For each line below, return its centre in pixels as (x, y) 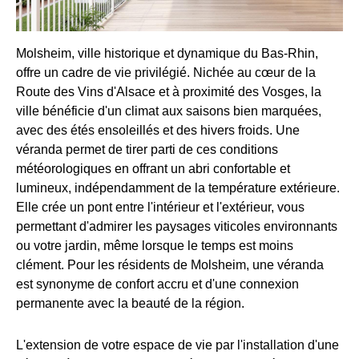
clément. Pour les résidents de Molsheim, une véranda (170, 264)
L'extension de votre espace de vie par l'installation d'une (177, 345)
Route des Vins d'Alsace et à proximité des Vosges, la (169, 91)
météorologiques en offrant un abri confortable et (153, 168)
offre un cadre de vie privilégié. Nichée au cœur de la (166, 72)
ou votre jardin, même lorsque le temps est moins (155, 245)
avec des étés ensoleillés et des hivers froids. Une (158, 130)
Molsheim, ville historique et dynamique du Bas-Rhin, (167, 53)
